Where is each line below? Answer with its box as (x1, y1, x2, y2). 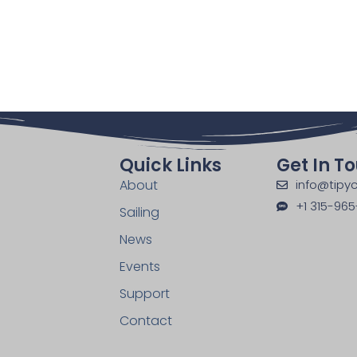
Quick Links (119, 152, 222, 178)
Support (119, 284, 170, 303)
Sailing (119, 202, 159, 222)
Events (119, 257, 160, 276)
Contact (119, 311, 172, 330)
